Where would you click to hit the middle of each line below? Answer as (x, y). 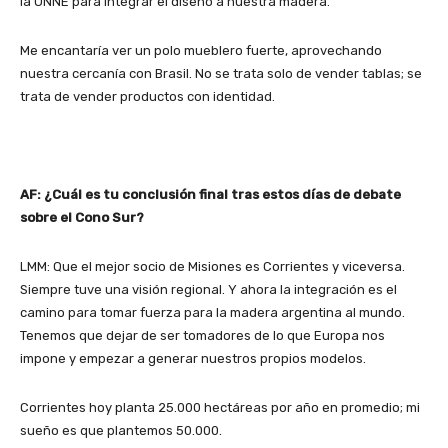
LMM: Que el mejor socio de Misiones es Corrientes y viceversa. (212, 266)
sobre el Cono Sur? (82, 217)
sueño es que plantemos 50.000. (121, 430)
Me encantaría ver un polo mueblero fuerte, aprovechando (201, 50)
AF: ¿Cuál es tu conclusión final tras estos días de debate (210, 194)
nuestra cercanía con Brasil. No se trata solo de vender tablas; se (221, 73)
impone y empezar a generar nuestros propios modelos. (193, 358)
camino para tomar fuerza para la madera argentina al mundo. (212, 312)
